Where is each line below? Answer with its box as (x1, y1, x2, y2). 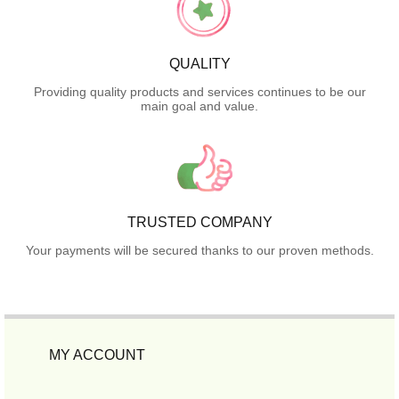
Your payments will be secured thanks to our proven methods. (25, 243, 374, 258)
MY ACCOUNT (49, 347, 145, 363)
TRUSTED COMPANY (126, 215, 273, 231)
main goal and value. (141, 99, 258, 114)
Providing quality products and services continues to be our (33, 85, 366, 100)
